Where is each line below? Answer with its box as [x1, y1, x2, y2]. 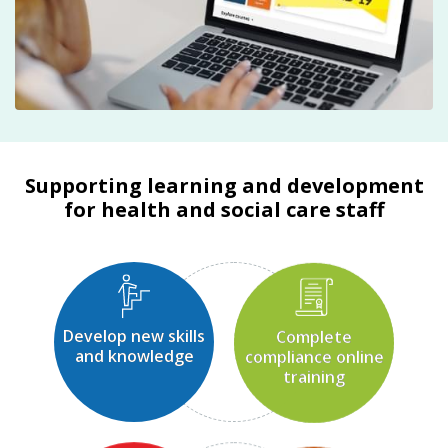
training [283, 365, 345, 388]
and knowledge [74, 345, 194, 368]
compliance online [244, 345, 384, 368]
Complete [276, 325, 352, 348]
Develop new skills [63, 325, 205, 348]
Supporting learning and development [24, 172, 424, 200]
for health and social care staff [64, 196, 384, 224]
